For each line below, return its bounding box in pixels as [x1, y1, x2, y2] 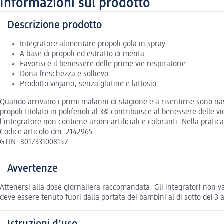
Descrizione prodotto [7, 19, 102, 31]
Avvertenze [7, 163, 58, 174]
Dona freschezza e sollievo [20, 70, 108, 78]
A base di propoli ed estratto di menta [20, 50, 144, 58]
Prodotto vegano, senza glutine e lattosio [20, 80, 156, 88]
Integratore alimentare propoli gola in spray [20, 40, 165, 48]
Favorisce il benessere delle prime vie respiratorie [20, 60, 186, 68]
